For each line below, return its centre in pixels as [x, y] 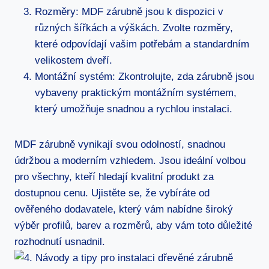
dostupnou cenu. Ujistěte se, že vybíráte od [112, 193]
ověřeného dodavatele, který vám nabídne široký [124, 209]
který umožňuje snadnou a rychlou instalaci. [134, 109]
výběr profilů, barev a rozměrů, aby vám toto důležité [133, 225]
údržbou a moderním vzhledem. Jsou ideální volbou [130, 160]
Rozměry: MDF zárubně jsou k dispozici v [129, 11]
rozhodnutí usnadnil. [60, 241]
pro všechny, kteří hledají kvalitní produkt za [114, 177]
